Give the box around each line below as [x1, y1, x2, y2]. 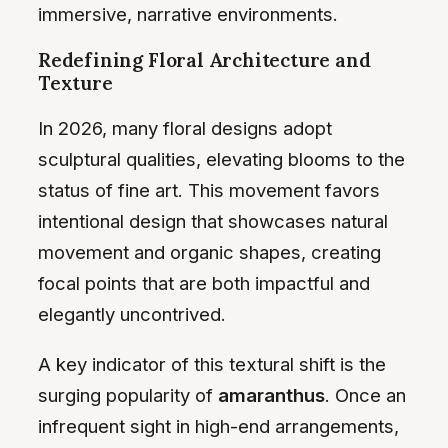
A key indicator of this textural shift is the [38, 352, 386, 375]
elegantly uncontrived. [38, 303, 226, 326]
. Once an [325, 383, 406, 406]
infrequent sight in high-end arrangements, [38, 414, 399, 437]
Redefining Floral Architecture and [38, 47, 371, 72]
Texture [38, 70, 113, 95]
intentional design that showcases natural [38, 210, 388, 233]
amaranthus [218, 383, 325, 406]
